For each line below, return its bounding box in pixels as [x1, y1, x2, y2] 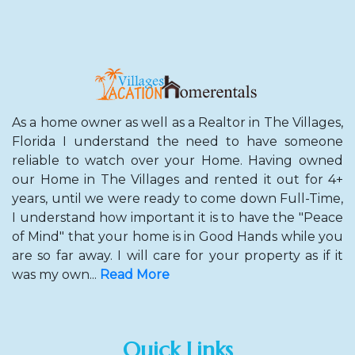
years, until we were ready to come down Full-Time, [12, 190, 343, 206]
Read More [100, 266, 170, 282]
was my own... [12, 266, 97, 282]
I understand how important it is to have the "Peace [12, 209, 343, 225]
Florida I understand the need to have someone [12, 133, 343, 149]
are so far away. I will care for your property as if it [12, 247, 343, 263]
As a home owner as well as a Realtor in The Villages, [12, 114, 343, 130]
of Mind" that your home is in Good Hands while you [12, 228, 343, 244]
